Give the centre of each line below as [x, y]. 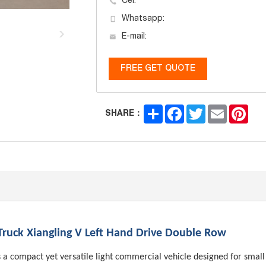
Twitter [219, 110]
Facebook [203, 110]
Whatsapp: [143, 19]
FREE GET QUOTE [158, 69]
